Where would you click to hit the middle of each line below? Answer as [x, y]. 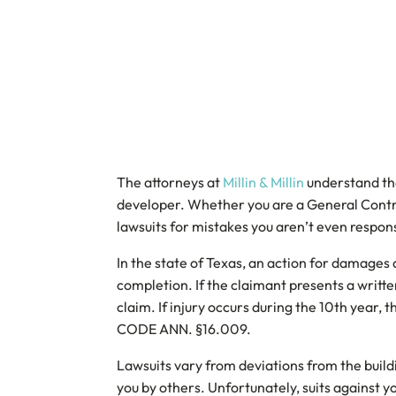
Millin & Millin [263, 182]
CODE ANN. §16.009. [184, 329]
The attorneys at [170, 182]
